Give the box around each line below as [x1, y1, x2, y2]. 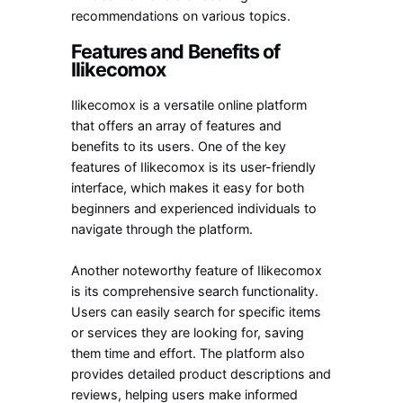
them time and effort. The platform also [71, 345, 306, 362]
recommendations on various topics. [71, 8, 291, 24]
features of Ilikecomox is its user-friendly [71, 159, 317, 175]
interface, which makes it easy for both [71, 180, 305, 196]
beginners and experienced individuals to [71, 201, 318, 217]
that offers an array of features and [71, 118, 282, 134]
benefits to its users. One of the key [71, 139, 287, 155]
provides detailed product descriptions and [71, 366, 332, 382]
